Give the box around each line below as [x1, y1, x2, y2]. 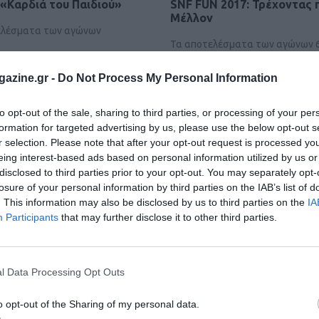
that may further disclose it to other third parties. [58, 211, 277, 223]
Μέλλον [169, 11, 213, 25]
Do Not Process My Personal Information [58, 71, 278, 84]
